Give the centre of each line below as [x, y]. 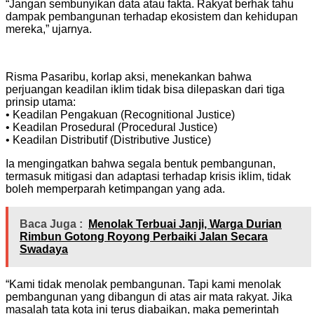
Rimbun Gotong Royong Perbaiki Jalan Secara [144, 236]
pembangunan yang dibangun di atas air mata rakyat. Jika [149, 296]
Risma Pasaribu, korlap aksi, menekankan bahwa [129, 76]
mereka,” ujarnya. [49, 29]
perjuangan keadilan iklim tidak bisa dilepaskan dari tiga [145, 89]
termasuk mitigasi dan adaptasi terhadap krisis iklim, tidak [148, 176]
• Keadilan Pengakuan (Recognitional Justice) [120, 114]
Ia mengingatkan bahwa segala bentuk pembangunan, [141, 163]
